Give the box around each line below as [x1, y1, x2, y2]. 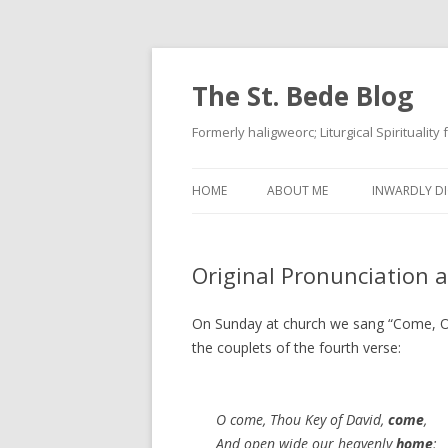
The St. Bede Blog [192, 78, 413, 114]
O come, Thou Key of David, [216, 410, 388, 429]
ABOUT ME [267, 182, 328, 199]
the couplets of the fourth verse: [192, 338, 401, 357]
